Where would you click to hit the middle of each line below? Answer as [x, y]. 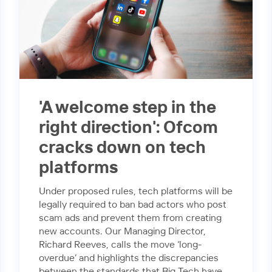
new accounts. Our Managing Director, [122, 232]
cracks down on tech [122, 148]
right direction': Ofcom [128, 128]
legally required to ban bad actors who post [133, 205]
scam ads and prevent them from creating [130, 219]
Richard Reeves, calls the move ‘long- [120, 245]
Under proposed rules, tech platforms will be [136, 192]
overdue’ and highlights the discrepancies [129, 259]
